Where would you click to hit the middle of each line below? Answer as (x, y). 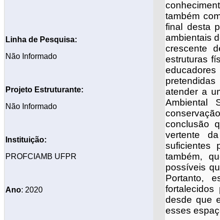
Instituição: (26, 140)
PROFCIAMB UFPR (41, 157)
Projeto (20, 90)
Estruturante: (59, 90)
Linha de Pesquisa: (41, 40)
